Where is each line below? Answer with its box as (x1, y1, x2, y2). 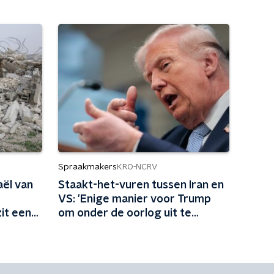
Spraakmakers (57, 163, 117, 171)
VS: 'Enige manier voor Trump (57, 194, 211, 205)
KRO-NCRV (116, 163, 157, 171)
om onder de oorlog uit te (57, 208, 191, 219)
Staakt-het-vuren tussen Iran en (57, 180, 224, 191)
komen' (57, 222, 95, 233)
